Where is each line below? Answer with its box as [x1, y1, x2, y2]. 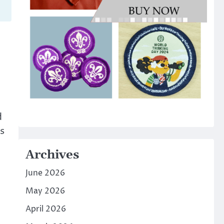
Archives [25, 147, 79, 162]
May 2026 [25, 185, 65, 196]
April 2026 [25, 203, 66, 214]
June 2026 [25, 167, 65, 178]
